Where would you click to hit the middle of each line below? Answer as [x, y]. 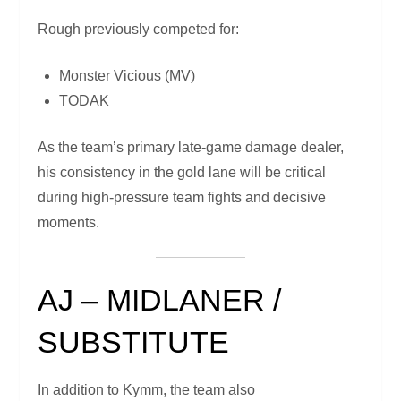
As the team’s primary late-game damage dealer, [191, 148]
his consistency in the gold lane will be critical [182, 173]
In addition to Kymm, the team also [147, 390]
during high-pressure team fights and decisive [182, 198]
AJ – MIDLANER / [160, 300]
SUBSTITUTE [134, 342]
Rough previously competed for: [139, 30]
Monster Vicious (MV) [128, 76]
